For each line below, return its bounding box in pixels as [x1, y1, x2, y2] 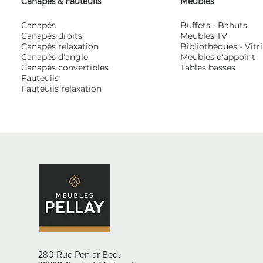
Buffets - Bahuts [180, 20, 248, 31]
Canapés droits [21, 31, 83, 41]
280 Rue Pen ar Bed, [38, 249, 120, 259]
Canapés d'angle [21, 52, 89, 62]
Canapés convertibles [21, 62, 109, 73]
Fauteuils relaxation [21, 83, 102, 94]
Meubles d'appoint [180, 52, 256, 62]
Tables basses [180, 62, 236, 73]
